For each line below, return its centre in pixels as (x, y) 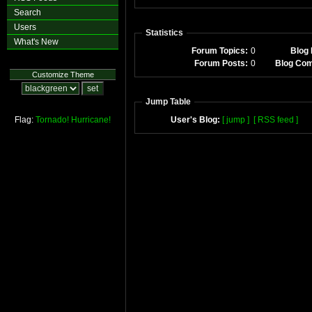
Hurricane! (91, 120)
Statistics (164, 33)
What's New (36, 42)
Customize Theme (63, 75)
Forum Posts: (221, 63)
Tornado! (52, 120)
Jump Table (168, 102)
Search (28, 13)
